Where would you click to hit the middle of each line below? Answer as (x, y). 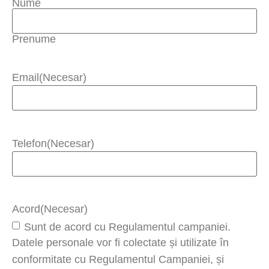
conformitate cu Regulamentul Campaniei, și (118, 259)
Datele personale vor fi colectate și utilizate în (120, 242)
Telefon (29, 144)
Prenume (34, 39)
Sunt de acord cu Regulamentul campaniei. (127, 227)
